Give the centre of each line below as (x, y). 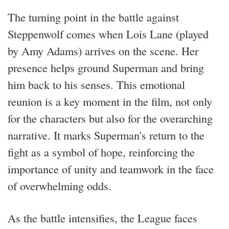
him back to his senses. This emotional (96, 84)
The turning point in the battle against (93, 17)
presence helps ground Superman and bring (106, 67)
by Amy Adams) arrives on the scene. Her (103, 50)
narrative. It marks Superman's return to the (106, 135)
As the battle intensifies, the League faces (102, 217)
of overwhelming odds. (60, 185)
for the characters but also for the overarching (110, 118)
